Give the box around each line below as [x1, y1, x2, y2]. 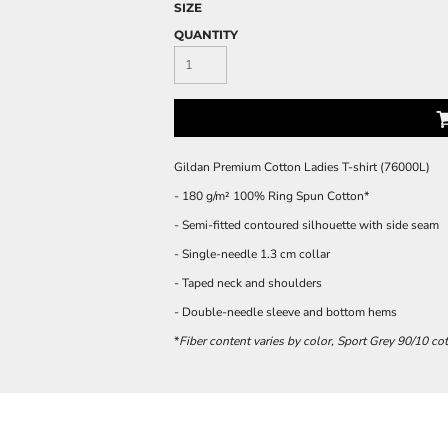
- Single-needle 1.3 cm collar [174, 246, 330, 262]
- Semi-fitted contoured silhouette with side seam [174, 217, 439, 233]
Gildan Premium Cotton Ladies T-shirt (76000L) [174, 159, 430, 175]
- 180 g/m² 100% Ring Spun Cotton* [174, 188, 369, 204]
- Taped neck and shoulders [174, 275, 322, 291]
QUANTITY [174, 27, 238, 42]
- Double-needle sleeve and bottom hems [174, 304, 397, 320]
